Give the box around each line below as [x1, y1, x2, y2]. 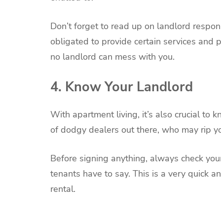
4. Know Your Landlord [50, 77, 193, 96]
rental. [50, 183, 78, 195]
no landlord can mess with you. [50, 51, 180, 63]
